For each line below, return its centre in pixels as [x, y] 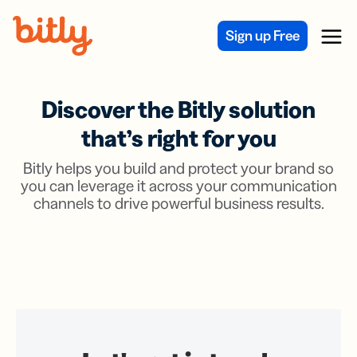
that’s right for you [178, 138]
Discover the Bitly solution [178, 110]
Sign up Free [263, 35]
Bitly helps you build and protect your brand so [178, 168]
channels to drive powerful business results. [178, 203]
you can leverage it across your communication [178, 186]
